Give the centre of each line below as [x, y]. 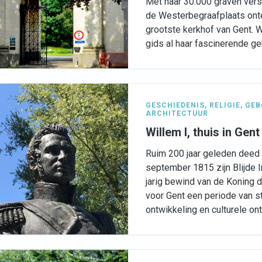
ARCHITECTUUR [177, 113]
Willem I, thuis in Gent [203, 132]
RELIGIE [225, 105]
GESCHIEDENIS [175, 105]
